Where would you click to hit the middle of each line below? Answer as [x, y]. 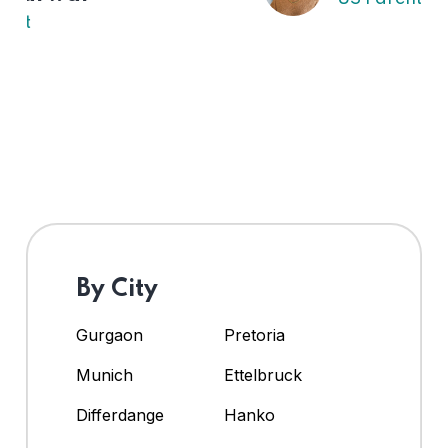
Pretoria [254, 335]
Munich [104, 375]
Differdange [120, 415]
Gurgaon [109, 335]
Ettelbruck [263, 375]
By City [117, 290]
